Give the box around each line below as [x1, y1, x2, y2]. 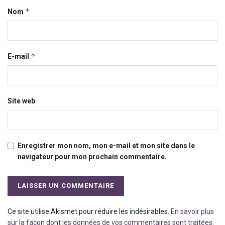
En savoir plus [171, 207, 214, 216]
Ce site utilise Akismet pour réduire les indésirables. [8, 207, 171, 216]
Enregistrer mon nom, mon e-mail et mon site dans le [18, 142, 195, 150]
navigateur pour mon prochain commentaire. [18, 153, 167, 161]
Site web [8, 97, 35, 105]
